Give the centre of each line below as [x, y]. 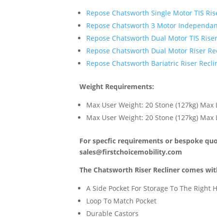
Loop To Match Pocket [122, 201]
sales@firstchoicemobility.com [131, 152]
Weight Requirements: [117, 87]
